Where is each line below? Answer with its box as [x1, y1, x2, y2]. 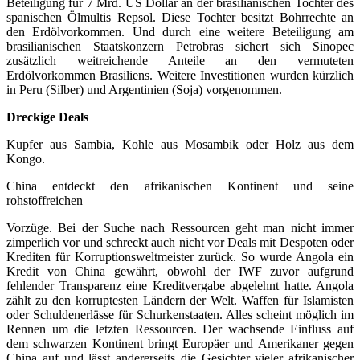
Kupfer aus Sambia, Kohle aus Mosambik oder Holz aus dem [6, 137, 354, 151]
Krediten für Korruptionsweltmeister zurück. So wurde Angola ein [6, 249, 354, 264]
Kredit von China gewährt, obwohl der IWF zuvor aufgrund [6, 264, 354, 278]
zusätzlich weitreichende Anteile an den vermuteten [6, 53, 354, 67]
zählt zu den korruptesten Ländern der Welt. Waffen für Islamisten [6, 292, 354, 307]
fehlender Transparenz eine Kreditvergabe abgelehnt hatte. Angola [6, 278, 354, 292]
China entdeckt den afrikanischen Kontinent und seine [6, 178, 354, 193]
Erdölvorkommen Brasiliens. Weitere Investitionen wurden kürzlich [6, 67, 354, 82]
